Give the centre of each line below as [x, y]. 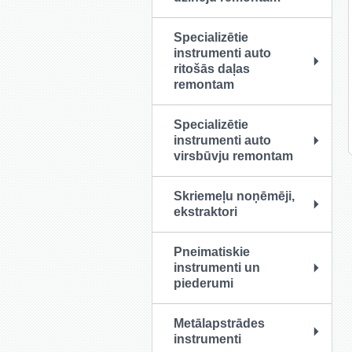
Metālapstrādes [219, 323]
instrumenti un [217, 268]
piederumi [203, 283]
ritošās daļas [212, 69]
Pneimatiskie [212, 252]
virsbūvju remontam [233, 156]
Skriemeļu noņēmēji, [234, 196]
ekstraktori [205, 212]
